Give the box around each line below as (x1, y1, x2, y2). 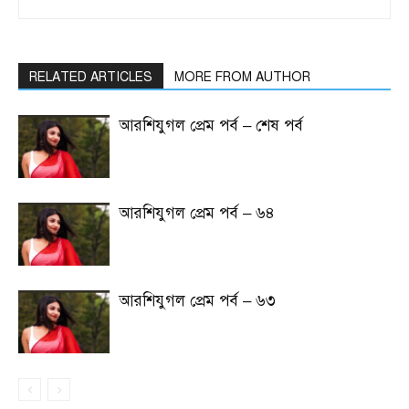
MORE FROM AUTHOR (174, 69, 310, 86)
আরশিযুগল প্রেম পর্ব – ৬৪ (119, 204, 275, 224)
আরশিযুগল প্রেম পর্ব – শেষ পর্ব (119, 116, 303, 136)
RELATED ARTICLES (29, 69, 152, 86)
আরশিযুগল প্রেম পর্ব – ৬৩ (119, 291, 276, 311)
